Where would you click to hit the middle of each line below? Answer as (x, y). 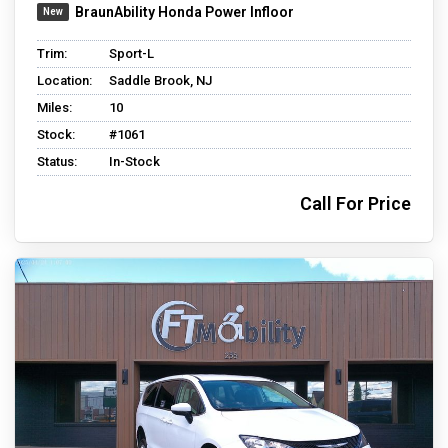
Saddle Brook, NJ (160, 81)
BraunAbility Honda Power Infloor (184, 12)
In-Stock (134, 162)
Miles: (54, 108)
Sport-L (131, 54)
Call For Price (355, 204)
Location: (64, 81)
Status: (57, 162)
